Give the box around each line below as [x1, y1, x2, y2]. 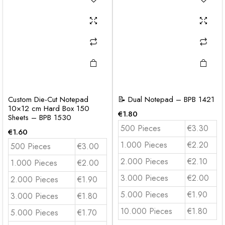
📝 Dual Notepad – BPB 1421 [118, 94, 214, 105]
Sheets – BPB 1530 [8, 112, 71, 123]
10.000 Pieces [121, 205, 172, 217]
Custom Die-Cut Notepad [8, 94, 88, 105]
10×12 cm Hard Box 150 [8, 103, 89, 114]
